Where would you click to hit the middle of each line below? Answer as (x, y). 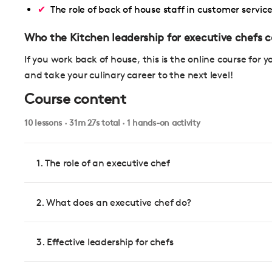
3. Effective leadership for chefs (105, 242)
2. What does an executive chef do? (114, 202)
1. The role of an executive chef (103, 163)
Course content (75, 99)
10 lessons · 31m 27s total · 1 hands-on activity (112, 123)
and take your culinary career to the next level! (129, 75)
